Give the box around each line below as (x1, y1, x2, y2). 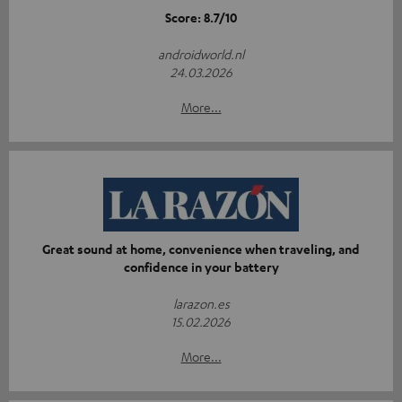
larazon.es (172, 294, 230, 311)
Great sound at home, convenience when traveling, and (42, 240, 360, 258)
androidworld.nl (158, 45, 244, 62)
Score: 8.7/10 (165, 8, 237, 26)
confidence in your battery (123, 258, 279, 275)
